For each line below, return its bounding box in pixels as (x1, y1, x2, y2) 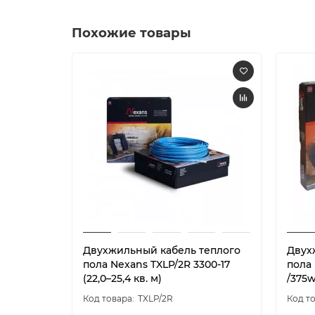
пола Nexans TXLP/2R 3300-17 (83, 257, 230, 271)
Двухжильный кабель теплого (83, 243, 240, 257)
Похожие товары (72, 24, 191, 41)
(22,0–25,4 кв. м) (83, 271, 162, 285)
